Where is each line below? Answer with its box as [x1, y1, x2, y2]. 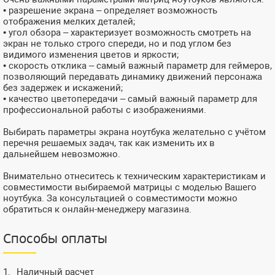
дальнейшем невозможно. [3, 148, 120, 160]
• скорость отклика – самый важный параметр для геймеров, [3, 60, 272, 71]
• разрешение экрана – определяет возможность [3, 4, 217, 16]
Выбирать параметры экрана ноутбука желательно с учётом [3, 126, 266, 137]
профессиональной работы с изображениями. [3, 104, 206, 115]
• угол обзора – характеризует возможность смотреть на [3, 26, 251, 38]
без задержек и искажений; [3, 82, 123, 93]
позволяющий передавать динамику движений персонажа [3, 71, 262, 82]
